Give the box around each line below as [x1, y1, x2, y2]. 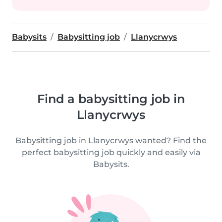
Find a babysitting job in [37, 92, 185, 106]
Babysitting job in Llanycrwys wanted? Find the [15, 136, 207, 145]
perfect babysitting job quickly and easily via [21, 148, 201, 157]
